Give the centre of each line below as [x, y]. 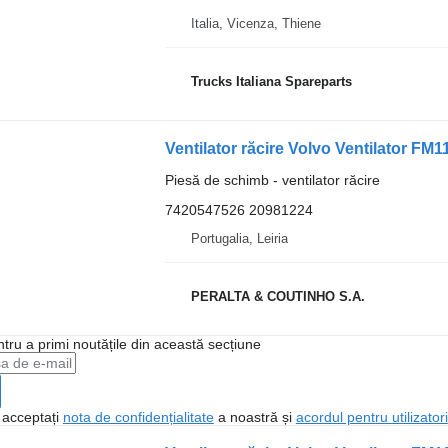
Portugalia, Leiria [239, 238]
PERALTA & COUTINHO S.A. [277, 296]
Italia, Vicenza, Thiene [255, 23]
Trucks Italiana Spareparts [271, 81]
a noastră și [254, 417]
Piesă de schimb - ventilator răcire [272, 180]
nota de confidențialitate [138, 417]
